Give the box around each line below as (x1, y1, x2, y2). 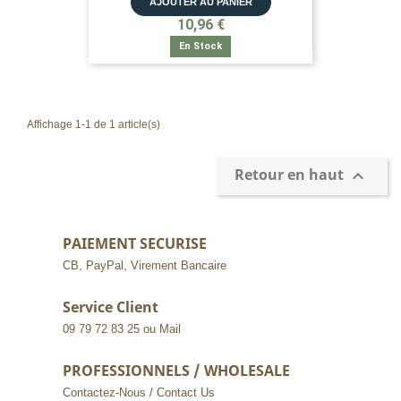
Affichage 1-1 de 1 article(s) (27, 118, 160, 131)
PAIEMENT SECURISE (63, 234, 207, 253)
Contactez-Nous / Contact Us (63, 386, 215, 399)
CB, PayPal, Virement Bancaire (63, 259, 226, 272)
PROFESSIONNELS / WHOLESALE (63, 361, 290, 380)
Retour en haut (235, 165, 347, 185)
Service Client (63, 297, 158, 317)
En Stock (179, 40, 222, 53)
